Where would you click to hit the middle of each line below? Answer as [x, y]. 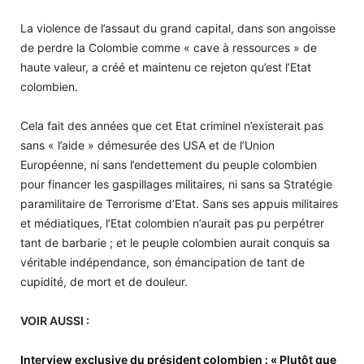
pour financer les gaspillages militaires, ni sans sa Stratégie [176, 184]
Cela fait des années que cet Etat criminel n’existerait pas [172, 125]
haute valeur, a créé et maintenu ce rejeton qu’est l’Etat [166, 67]
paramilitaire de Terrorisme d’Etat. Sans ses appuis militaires [179, 203]
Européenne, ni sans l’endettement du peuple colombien [169, 164]
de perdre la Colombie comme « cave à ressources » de [169, 47]
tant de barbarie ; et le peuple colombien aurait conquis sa [175, 242]
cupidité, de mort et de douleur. [104, 281]
